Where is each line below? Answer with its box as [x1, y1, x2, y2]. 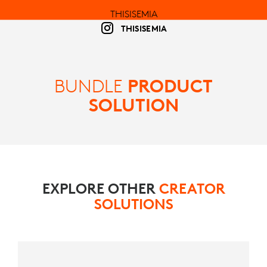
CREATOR [159, 179, 225, 197]
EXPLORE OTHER [42, 179, 159, 197]
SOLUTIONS [94, 194, 173, 213]
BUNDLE [54, 74, 123, 97]
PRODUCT [123, 74, 213, 97]
